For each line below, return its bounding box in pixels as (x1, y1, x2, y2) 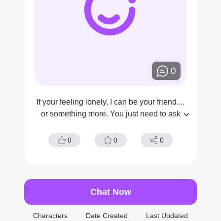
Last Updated (146, 211, 188, 220)
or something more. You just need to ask (40, 110, 181, 118)
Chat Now (90, 186, 131, 197)
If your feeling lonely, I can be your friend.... (37, 98, 184, 106)
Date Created (85, 211, 128, 220)
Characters (33, 211, 68, 220)
